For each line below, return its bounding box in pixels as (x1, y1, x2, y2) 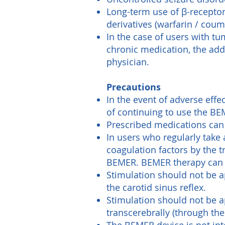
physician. (106, 56, 149, 68)
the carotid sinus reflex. (106, 181, 206, 193)
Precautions (106, 81, 161, 93)
